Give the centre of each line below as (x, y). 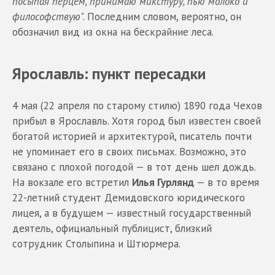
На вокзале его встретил (72, 182)
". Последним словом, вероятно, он (161, 16)
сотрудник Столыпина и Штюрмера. (96, 244)
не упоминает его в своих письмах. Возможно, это (129, 152)
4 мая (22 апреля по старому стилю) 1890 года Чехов (137, 106)
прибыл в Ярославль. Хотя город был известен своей (137, 121)
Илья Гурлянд (163, 182)
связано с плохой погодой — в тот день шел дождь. (134, 167)
